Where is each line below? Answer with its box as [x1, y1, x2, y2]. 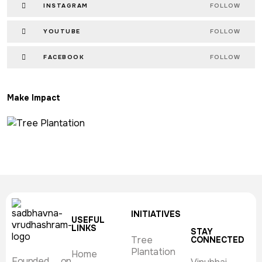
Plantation [131, 246, 175, 258]
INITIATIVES [131, 209, 181, 220]
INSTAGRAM [43, 2, 88, 10]
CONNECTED [191, 235, 244, 246]
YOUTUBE [43, 27, 81, 36]
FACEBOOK [43, 53, 84, 61]
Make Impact [7, 92, 60, 104]
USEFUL [71, 215, 105, 226]
